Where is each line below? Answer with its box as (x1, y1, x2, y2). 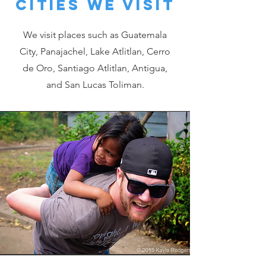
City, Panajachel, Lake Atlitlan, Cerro (20, 46, 170, 57)
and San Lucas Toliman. (46, 79, 144, 90)
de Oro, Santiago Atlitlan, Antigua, (23, 62, 167, 74)
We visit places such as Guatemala (23, 29, 167, 40)
